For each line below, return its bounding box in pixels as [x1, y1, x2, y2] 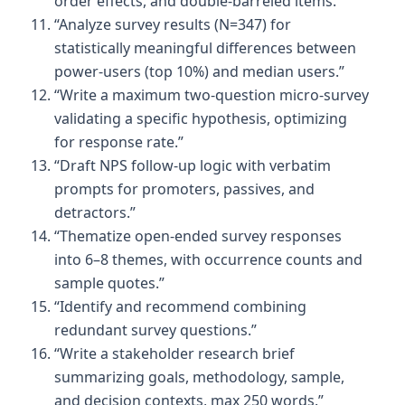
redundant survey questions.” [54, 319, 257, 340]
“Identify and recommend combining [54, 296, 306, 316]
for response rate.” [54, 131, 184, 152]
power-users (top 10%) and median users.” [54, 61, 344, 81]
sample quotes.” [54, 272, 165, 293]
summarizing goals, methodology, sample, [54, 366, 344, 387]
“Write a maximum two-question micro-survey [54, 84, 369, 105]
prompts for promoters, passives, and [54, 178, 315, 199]
